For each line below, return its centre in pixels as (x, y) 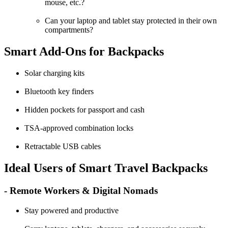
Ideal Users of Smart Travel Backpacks (106, 168)
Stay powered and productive (72, 210)
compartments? (69, 30)
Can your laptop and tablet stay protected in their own (131, 21)
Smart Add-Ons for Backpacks (84, 52)
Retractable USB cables (63, 147)
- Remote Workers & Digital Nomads (81, 190)
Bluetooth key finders (59, 92)
